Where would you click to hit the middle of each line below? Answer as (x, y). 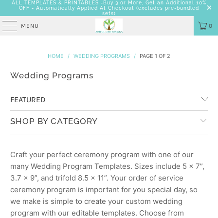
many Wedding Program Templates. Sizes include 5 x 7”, (108, 166)
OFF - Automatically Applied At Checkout (77, 8)
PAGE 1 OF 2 (154, 56)
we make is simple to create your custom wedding (97, 201)
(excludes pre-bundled (167, 8)
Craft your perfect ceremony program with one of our (102, 154)
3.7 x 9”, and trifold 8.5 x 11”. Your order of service (97, 178)
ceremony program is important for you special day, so (104, 190)
